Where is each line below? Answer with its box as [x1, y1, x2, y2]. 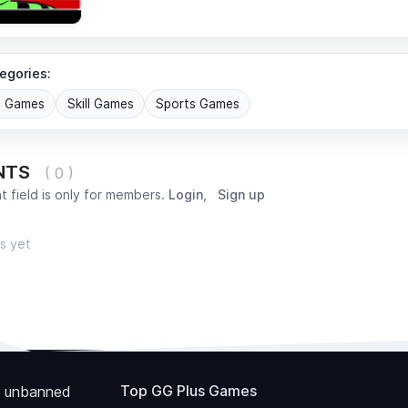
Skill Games [66, 96, 134, 111]
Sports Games [155, 96, 240, 111]
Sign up [218, 187, 265, 203]
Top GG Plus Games [119, 382, 257, 401]
